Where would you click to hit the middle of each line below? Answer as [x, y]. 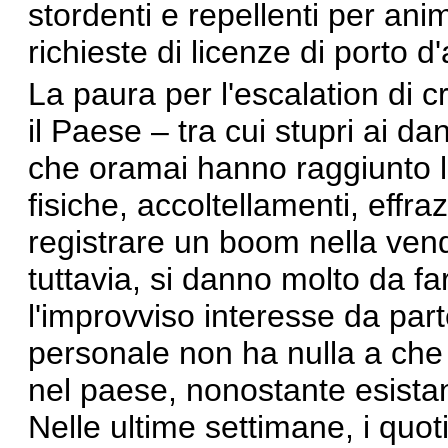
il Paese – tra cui [151, 131]
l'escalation [300, 94]
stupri [314, 131]
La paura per [124, 94]
